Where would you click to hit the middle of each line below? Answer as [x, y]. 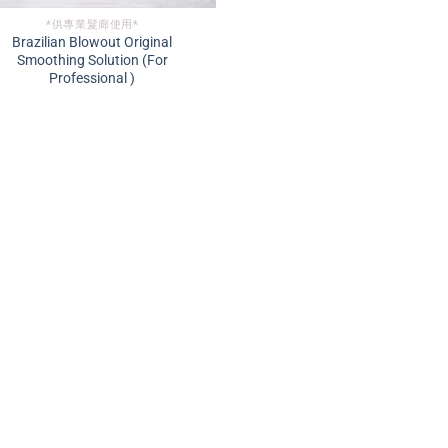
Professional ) [92, 78]
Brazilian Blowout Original [92, 42]
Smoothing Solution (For [92, 60]
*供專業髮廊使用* [92, 25]
